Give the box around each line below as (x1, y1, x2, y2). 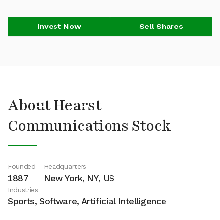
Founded (8, 163, 36, 170)
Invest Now (37, 22, 81, 31)
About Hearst (8, 95, 101, 115)
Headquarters (43, 163, 86, 170)
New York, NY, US (43, 173, 115, 183)
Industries (8, 186, 38, 193)
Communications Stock (8, 116, 171, 136)
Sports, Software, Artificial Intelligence (8, 196, 166, 206)
